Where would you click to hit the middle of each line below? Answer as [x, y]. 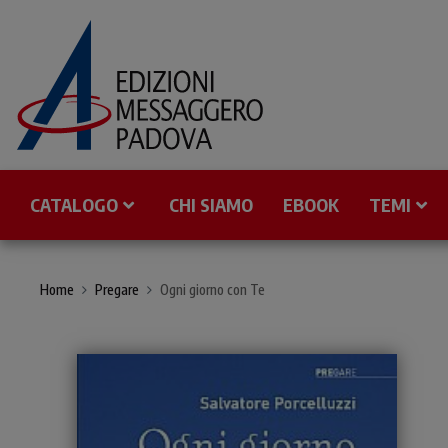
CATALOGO [74, 204]
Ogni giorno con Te [212, 289]
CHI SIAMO [211, 204]
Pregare [117, 289]
